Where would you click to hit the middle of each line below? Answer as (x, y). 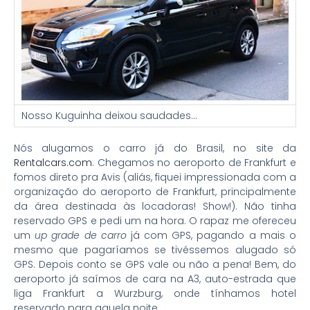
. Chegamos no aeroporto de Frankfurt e (194, 162)
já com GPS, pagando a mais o (213, 235)
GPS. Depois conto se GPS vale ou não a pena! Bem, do (155, 264)
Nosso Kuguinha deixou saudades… (109, 115)
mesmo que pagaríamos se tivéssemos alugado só (155, 249)
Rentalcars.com (53, 162)
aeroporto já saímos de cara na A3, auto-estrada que (155, 279)
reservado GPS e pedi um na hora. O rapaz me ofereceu (155, 220)
